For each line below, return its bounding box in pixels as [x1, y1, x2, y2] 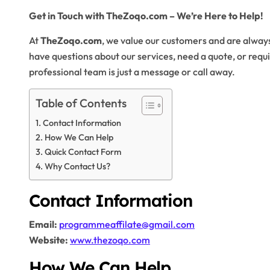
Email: [29, 218, 57, 230]
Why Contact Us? [44, 161, 110, 172]
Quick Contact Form [44, 146, 121, 157]
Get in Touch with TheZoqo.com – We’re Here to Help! [29, 10, 263, 22]
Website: [29, 234, 68, 246]
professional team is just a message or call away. [29, 66, 235, 78]
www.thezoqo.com [70, 234, 150, 246]
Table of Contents [36, 96, 127, 110]
